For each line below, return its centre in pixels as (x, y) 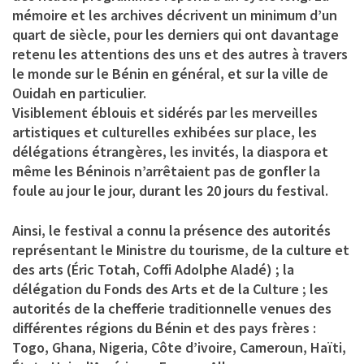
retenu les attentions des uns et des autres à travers (180, 54)
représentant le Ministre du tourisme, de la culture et (181, 250)
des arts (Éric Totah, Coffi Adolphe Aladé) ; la (153, 270)
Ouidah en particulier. (79, 93)
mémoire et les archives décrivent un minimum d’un (175, 15)
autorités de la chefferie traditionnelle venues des (172, 309)
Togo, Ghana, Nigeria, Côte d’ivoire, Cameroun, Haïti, (179, 348)
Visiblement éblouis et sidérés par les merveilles (165, 113)
